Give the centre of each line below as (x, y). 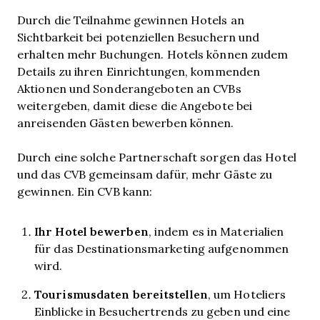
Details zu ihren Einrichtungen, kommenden (139, 71)
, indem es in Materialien (216, 231)
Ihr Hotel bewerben (91, 231)
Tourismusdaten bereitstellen (121, 294)
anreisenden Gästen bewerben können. (126, 122)
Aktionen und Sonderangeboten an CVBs (129, 88)
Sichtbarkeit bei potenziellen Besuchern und (139, 37)
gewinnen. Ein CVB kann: (85, 191)
